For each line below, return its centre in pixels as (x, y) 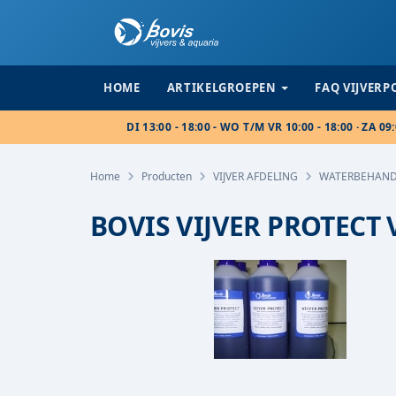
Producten (167, 176)
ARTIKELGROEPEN (221, 88)
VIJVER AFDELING (255, 176)
